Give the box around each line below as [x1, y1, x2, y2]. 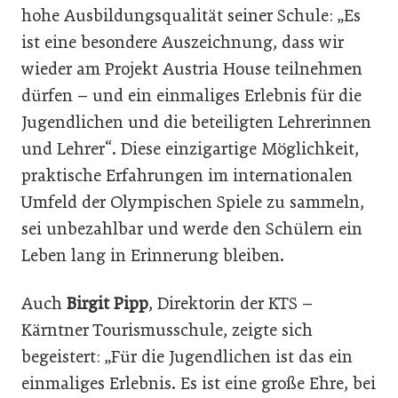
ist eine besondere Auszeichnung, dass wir [21, 32, 344, 52]
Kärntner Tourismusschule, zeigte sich [21, 320, 313, 340]
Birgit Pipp [67, 293, 148, 314]
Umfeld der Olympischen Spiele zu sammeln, [21, 192, 364, 212]
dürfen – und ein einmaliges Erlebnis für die [21, 85, 362, 106]
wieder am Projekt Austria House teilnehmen [21, 59, 362, 79]
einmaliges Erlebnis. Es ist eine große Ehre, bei [21, 373, 376, 394]
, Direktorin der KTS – [148, 293, 313, 314]
